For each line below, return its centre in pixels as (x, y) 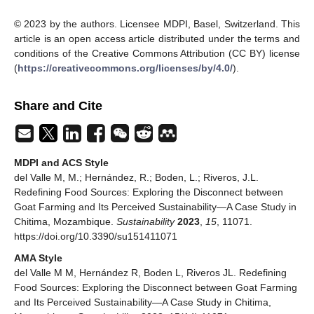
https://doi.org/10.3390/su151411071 (96, 237)
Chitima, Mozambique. (65, 222)
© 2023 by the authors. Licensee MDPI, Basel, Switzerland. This (157, 24)
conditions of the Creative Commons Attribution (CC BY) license (157, 54)
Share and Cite (58, 106)
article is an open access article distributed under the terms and (157, 39)
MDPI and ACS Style (61, 163)
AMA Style (38, 258)
